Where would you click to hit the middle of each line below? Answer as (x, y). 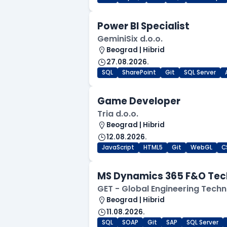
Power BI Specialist (143, 26)
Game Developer (139, 101)
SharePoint (139, 73)
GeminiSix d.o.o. (130, 39)
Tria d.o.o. (118, 114)
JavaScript (118, 148)
